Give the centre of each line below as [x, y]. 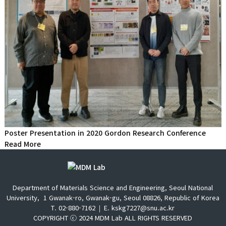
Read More [22, 144]
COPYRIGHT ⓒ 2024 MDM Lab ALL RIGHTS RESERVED [113, 218]
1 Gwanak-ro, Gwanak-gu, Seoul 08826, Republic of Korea [130, 198]
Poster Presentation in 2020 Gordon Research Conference [105, 133]
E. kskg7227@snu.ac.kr [138, 208]
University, [24, 198]
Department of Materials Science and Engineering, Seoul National [113, 188]
